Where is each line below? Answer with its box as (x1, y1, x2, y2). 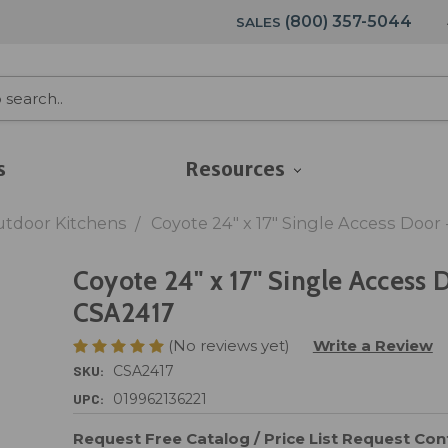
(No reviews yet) (167, 335, 290, 355)
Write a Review (312, 335, 433, 355)
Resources (184, 157, 288, 181)
